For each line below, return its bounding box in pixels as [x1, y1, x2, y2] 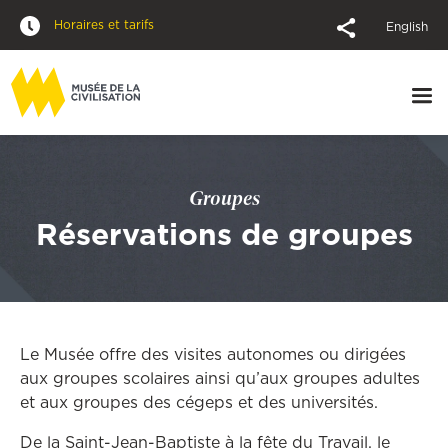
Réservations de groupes [35, 213, 413, 255]
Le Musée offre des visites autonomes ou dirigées [20, 343, 406, 365]
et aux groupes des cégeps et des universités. [20, 391, 378, 413]
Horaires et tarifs [50, 16, 154, 33]
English [386, 18, 428, 35]
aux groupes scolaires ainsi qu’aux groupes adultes [20, 367, 420, 389]
